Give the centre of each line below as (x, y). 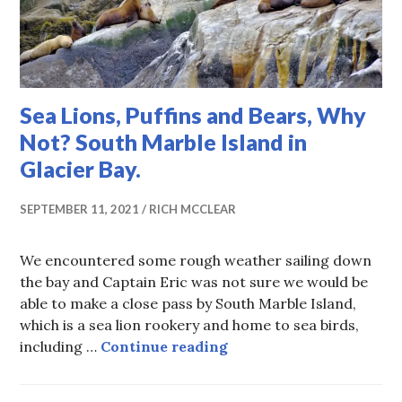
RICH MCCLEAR (193, 209)
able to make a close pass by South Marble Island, (188, 303)
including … (61, 346)
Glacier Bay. (81, 168)
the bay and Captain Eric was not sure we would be (194, 281)
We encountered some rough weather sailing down (196, 260)
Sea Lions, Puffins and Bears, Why (193, 114)
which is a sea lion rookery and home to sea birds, (190, 324)
